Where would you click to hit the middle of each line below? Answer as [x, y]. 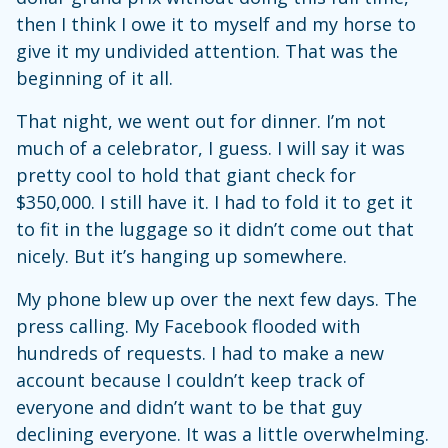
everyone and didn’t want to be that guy [189, 407]
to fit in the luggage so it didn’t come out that [215, 229]
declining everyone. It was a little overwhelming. [222, 434]
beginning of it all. [94, 78]
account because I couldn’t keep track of [190, 380]
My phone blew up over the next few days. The [216, 299]
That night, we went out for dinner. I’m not [201, 121]
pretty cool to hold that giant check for [186, 175]
